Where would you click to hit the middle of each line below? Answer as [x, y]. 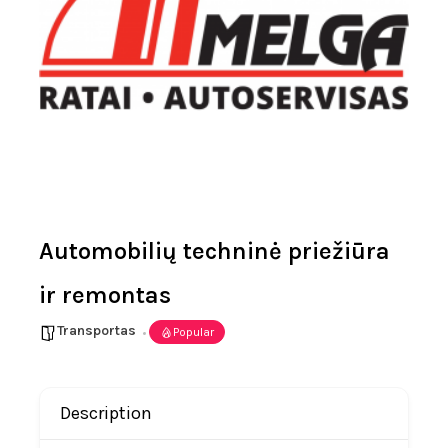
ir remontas [105, 295]
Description [106, 413]
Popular [194, 332]
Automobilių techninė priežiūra [215, 251]
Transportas [97, 330]
